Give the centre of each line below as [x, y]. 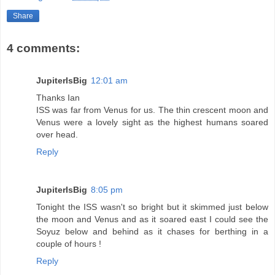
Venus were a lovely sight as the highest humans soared [152, 122]
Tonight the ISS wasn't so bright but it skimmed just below [152, 207]
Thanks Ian [58, 97]
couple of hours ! [69, 243]
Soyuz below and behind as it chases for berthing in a [152, 231]
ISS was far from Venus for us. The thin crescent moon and [152, 110]
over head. [57, 134]
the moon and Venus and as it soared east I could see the [152, 219]
